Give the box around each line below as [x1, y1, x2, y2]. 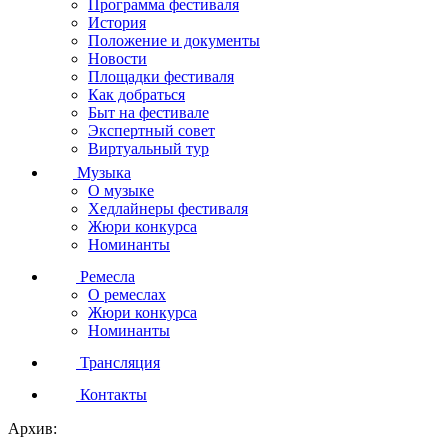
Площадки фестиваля [88, 67, 234, 85]
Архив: [8, 419, 57, 437]
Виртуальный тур [88, 139, 209, 157]
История [88, 13, 146, 31]
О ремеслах [88, 285, 166, 303]
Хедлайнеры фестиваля [88, 199, 248, 217]
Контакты [76, 385, 147, 403]
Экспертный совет [88, 121, 215, 139]
